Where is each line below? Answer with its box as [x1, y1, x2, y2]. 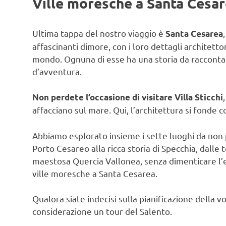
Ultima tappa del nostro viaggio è [32, 27, 165, 38]
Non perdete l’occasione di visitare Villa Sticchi [32, 92, 223, 103]
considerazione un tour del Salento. [32, 206, 172, 217]
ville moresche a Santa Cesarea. [32, 167, 157, 179]
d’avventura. [32, 66, 82, 77]
